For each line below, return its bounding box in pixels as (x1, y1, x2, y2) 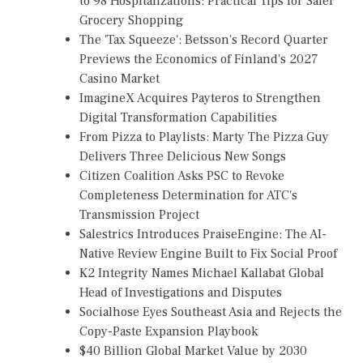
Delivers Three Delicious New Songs (79, 147, 286, 164)
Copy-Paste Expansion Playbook (79, 322, 258, 340)
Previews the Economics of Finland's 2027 (79, 50, 318, 67)
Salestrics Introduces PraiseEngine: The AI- (79, 225, 327, 242)
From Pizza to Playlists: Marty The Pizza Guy (79, 128, 329, 145)
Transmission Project (79, 206, 199, 223)
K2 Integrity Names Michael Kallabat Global (79, 264, 324, 281)
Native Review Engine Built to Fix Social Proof (79, 245, 337, 262)
